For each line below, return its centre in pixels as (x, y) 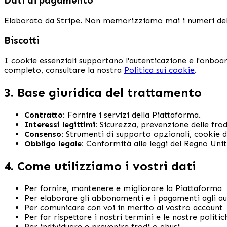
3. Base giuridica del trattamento (103, 92)
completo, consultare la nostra (64, 70)
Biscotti (22, 41)
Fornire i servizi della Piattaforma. (134, 115)
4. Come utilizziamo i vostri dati (100, 166)
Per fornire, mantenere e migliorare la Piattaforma (123, 188)
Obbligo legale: (54, 143)
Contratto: (45, 115)
